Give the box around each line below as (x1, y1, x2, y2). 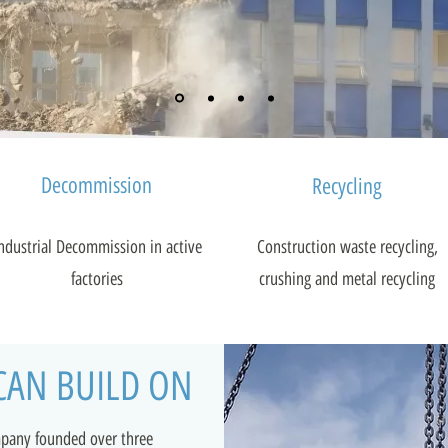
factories (71, 268, 123, 290)
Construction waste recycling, (256, 236, 438, 258)
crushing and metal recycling (259, 268, 435, 290)
